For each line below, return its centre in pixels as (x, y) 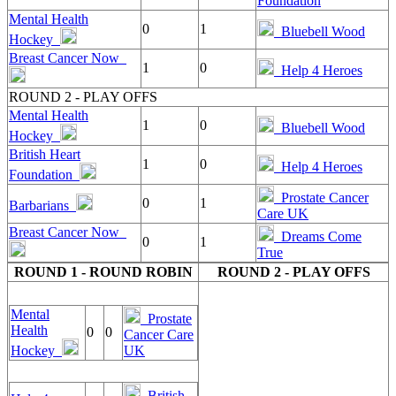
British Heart (45, 154)
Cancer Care (159, 335)
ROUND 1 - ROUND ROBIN (103, 272)
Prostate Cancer (321, 198)
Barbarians (42, 206)
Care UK (283, 213)
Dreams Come (318, 236)
